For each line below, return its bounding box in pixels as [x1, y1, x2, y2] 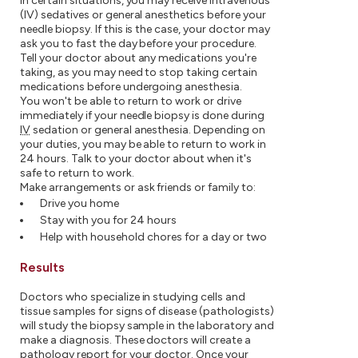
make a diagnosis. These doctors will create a [20, 332, 252, 347]
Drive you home [40, 196, 119, 210]
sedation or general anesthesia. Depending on [30, 122, 266, 137]
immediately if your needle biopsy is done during [20, 108, 265, 122]
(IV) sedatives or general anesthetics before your [20, 7, 266, 22]
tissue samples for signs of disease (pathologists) [20, 304, 274, 318]
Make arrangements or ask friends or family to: [20, 180, 257, 194]
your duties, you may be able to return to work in [20, 137, 266, 151]
